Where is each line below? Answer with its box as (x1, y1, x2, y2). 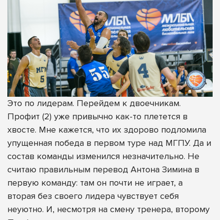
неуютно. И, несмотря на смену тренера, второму (7, 204, 210, 215)
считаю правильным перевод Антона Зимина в (7, 164, 199, 175)
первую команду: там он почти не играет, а (7, 177, 183, 189)
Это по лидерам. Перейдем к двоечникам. (7, 98, 181, 109)
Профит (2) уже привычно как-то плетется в (7, 111, 188, 122)
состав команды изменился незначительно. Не (7, 151, 199, 162)
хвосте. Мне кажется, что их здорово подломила (7, 124, 206, 136)
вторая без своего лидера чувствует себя (7, 191, 179, 202)
